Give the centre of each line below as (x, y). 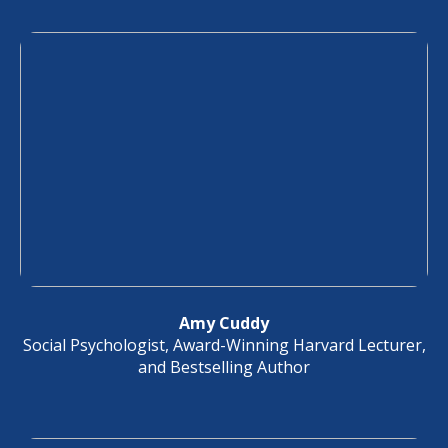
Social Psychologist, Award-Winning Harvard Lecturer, (224, 345)
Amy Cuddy (224, 323)
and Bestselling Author (224, 367)
